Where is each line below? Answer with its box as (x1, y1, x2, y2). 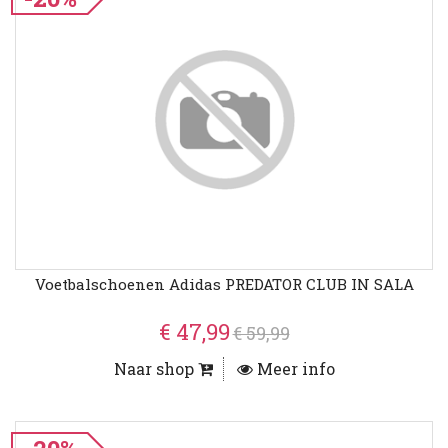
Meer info (252, 358, 335, 380)
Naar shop (113, 358, 198, 380)
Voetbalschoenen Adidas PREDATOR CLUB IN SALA (34, 274, 414, 295)
